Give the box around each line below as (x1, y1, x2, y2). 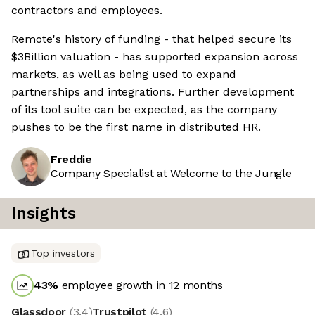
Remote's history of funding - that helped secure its (11, 32, 292, 46)
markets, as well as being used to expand (11, 67, 236, 82)
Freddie (51, 153, 92, 167)
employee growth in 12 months (58, 278, 223, 292)
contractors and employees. (11, 4, 162, 18)
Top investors (31, 247, 95, 259)
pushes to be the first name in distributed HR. (11, 120, 261, 134)
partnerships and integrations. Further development (11, 85, 294, 99)
